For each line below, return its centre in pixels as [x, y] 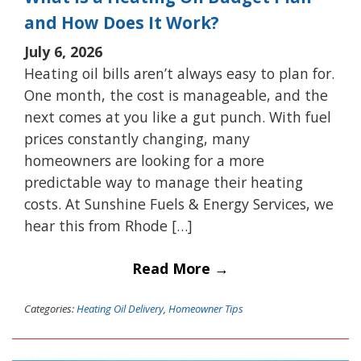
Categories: [49, 309]
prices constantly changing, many [137, 138]
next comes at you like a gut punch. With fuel [178, 116]
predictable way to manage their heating [164, 182]
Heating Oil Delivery [120, 309]
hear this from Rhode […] [108, 225]
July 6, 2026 [63, 51]
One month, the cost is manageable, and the [176, 95]
